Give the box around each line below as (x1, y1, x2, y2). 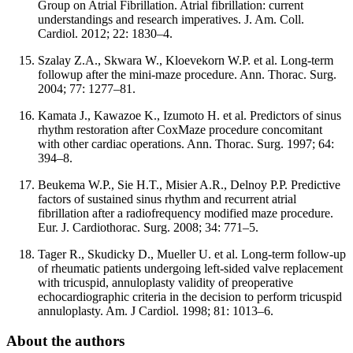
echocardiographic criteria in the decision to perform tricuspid (38, 289, 342, 303)
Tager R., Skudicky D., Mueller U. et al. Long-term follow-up (38, 247, 346, 261)
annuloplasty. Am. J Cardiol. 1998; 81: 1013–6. (38, 303, 273, 318)
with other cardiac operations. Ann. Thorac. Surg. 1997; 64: (38, 136, 334, 150)
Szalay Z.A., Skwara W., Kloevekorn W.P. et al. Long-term (38, 53, 333, 67)
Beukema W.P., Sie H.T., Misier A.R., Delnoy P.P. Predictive (38, 177, 340, 191)
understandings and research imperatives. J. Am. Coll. (38, 12, 304, 26)
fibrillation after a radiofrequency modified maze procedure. (38, 206, 333, 220)
